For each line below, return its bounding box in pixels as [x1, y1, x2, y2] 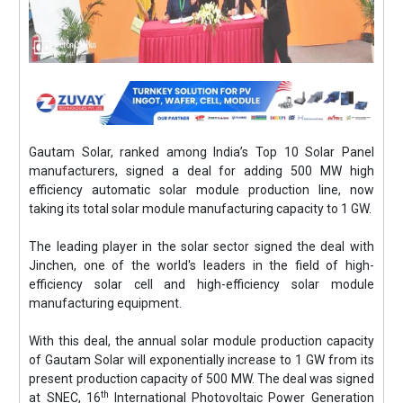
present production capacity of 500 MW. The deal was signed [29, 372, 374, 386]
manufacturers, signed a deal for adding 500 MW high [29, 164, 374, 178]
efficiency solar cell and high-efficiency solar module [29, 277, 374, 291]
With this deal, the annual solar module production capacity [29, 334, 374, 348]
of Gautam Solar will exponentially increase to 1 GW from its [29, 353, 374, 367]
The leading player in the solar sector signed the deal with [29, 239, 374, 254]
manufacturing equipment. [29, 296, 183, 310]
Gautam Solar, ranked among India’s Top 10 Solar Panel [29, 145, 374, 159]
